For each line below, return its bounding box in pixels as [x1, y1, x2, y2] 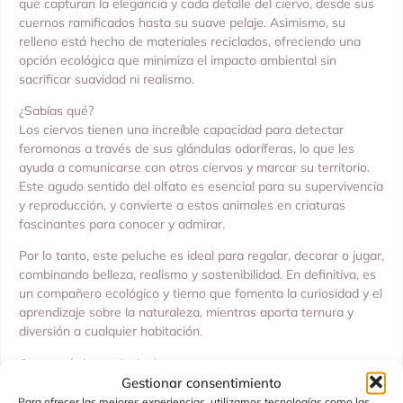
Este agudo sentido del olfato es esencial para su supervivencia [19, 177, 383, 194]
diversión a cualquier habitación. [19, 323, 202, 340]
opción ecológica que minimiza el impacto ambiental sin [19, 51, 336, 68]
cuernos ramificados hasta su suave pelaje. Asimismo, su [19, 13, 345, 31]
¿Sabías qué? [19, 102, 94, 119]
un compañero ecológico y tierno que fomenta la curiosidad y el [19, 285, 382, 302]
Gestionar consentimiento [121, 373, 282, 390]
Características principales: [19, 354, 173, 372]
